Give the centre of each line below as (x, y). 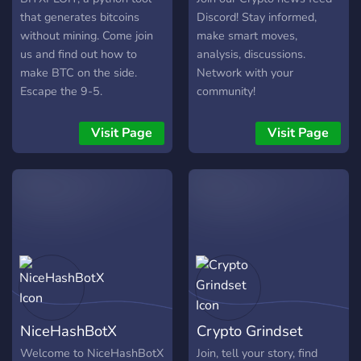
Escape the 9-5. (61, 91)
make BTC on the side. (79, 73)
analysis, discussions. (251, 54)
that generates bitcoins (80, 17)
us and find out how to (79, 54)
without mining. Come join (87, 36)
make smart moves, (247, 36)
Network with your (245, 73)
